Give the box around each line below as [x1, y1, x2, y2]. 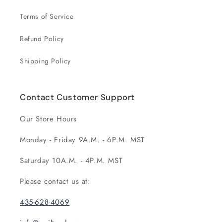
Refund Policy [20, 34, 64, 44]
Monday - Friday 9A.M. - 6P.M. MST [20, 134, 145, 145]
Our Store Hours [20, 113, 77, 124]
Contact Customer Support [20, 92, 135, 103]
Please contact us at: [20, 176, 94, 187]
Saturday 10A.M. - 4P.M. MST [20, 155, 123, 166]
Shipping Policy [20, 56, 71, 66]
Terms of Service [20, 11, 74, 21]
